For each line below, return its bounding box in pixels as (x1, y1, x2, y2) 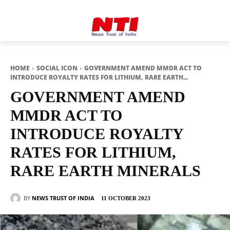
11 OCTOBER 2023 (101, 195, 150, 202)
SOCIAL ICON (36, 64, 78, 72)
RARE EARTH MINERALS (10, 162, 201, 179)
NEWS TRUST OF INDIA (32, 194, 94, 202)
